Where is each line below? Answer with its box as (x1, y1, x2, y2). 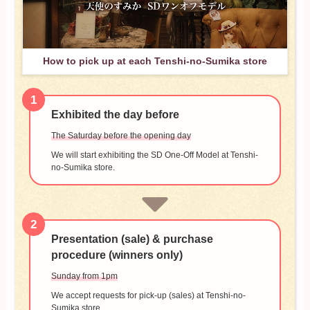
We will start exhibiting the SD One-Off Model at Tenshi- (51, 150, 258, 161)
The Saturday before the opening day (51, 131, 191, 141)
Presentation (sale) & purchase (51, 233, 213, 246)
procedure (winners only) (51, 249, 183, 262)
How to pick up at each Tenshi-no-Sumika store (43, 55, 267, 66)
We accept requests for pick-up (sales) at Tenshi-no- (51, 291, 246, 301)
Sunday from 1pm (51, 271, 118, 282)
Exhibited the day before (51, 109, 179, 121)
